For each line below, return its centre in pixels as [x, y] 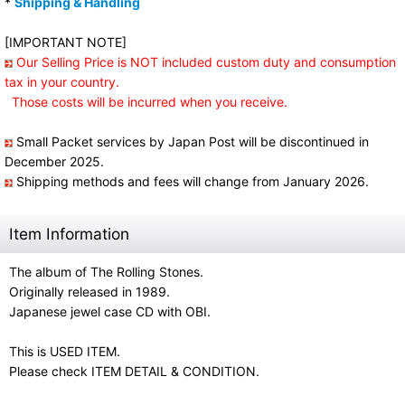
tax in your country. [62, 82]
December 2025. [54, 161]
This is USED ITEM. [65, 351]
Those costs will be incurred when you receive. [146, 102]
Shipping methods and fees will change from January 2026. [191, 181]
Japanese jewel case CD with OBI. [110, 311]
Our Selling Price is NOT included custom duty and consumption [206, 62]
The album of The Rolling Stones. [106, 272]
